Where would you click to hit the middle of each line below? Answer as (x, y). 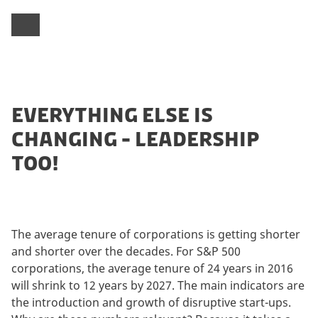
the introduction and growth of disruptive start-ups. (151, 302)
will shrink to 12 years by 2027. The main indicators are (158, 285)
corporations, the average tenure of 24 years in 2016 (152, 268)
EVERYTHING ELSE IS (112, 115)
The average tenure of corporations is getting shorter (156, 234)
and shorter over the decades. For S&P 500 (126, 251)
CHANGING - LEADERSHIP (136, 139)
